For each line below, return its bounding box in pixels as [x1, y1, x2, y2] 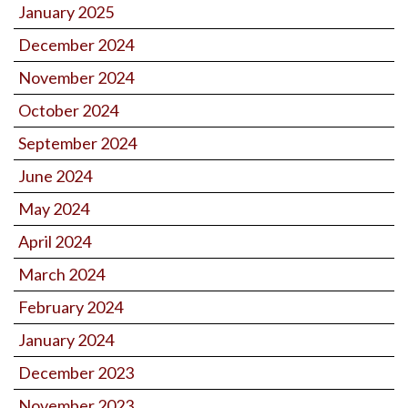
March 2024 [18, 263, 105, 284]
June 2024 [18, 165, 92, 186]
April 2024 [18, 230, 91, 251]
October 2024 [18, 99, 118, 120]
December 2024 [18, 34, 134, 55]
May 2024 [18, 198, 89, 219]
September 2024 [18, 132, 137, 153]
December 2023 [18, 362, 134, 382]
